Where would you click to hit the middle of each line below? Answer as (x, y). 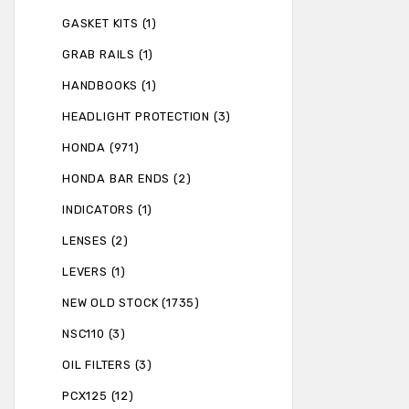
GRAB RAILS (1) (108, 55)
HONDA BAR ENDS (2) (127, 179)
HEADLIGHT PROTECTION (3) (147, 117)
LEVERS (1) (94, 272)
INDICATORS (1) (108, 210)
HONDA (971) (101, 148)
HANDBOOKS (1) (110, 86)
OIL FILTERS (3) (107, 365)
